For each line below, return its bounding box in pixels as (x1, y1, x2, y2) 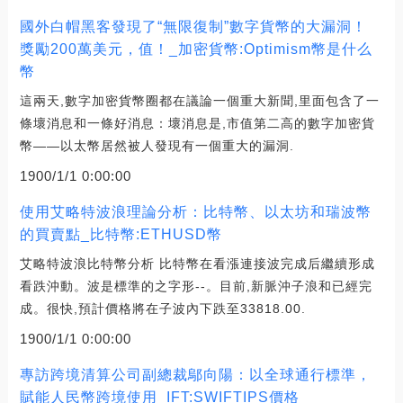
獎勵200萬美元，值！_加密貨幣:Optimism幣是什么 (19, 40, 372, 57)
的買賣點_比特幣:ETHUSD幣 (19, 226, 222, 242)
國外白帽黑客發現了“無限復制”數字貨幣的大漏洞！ (19, 18, 367, 34)
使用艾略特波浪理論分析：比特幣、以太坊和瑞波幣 (19, 203, 372, 219)
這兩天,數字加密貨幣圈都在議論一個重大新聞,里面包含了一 (19, 93, 380, 108)
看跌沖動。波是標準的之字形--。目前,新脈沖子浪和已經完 (19, 278, 372, 293)
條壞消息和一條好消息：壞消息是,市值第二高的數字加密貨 (19, 115, 375, 130)
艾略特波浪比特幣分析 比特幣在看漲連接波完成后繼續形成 (19, 255, 375, 271)
